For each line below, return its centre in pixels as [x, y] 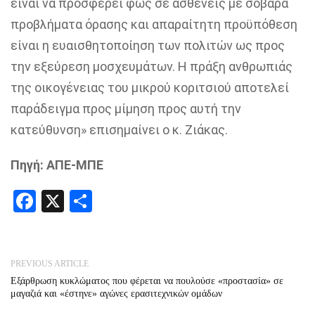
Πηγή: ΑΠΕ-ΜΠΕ [57, 165]
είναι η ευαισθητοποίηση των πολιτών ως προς [148, 46]
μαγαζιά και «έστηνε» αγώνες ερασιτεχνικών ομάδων [116, 294]
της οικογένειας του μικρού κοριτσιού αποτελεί [150, 88]
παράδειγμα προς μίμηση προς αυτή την [126, 109]
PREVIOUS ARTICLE [50, 264]
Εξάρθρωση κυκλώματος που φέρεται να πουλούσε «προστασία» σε [147, 281]
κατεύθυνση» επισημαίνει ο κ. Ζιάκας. [119, 130]
